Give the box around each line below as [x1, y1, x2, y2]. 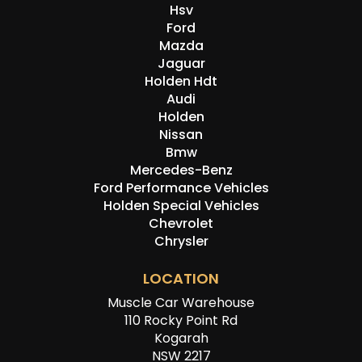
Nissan [159, 125, 203, 145]
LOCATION [143, 268, 219, 289]
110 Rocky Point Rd [124, 311, 238, 330]
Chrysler [154, 232, 208, 251]
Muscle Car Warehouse [107, 293, 255, 313]
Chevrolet [149, 214, 213, 234]
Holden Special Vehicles [103, 196, 259, 216]
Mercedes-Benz [129, 161, 233, 180]
